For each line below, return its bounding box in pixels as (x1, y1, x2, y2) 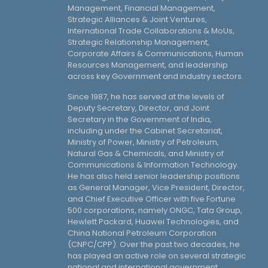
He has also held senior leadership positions (68, 170, 240, 182)
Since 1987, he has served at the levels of (68, 90, 224, 102)
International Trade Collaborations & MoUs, (68, 25, 234, 36)
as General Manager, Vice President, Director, (68, 181, 245, 193)
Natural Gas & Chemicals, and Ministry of (68, 147, 224, 159)
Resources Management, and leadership (68, 59, 228, 71)
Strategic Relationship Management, (68, 36, 209, 48)
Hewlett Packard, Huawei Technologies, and (68, 215, 239, 227)
